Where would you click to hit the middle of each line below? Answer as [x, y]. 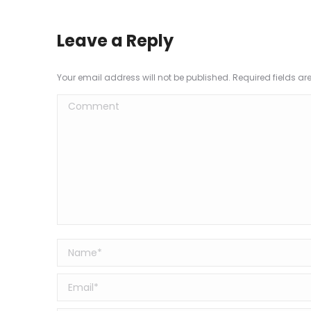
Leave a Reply [115, 41]
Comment [85, 104]
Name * [77, 248]
